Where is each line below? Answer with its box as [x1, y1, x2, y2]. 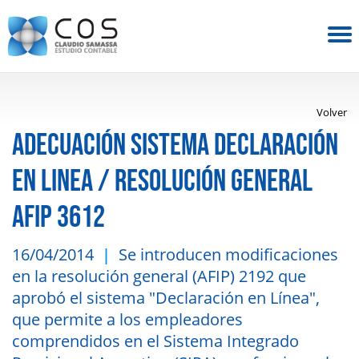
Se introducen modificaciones [119, 244, 338, 265]
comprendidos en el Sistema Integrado [12, 330, 299, 352]
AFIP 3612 [12, 200, 105, 236]
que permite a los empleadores [12, 309, 243, 330]
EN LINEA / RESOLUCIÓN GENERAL [12, 163, 313, 200]
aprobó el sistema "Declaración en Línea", [12, 287, 320, 309]
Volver [317, 105, 347, 119]
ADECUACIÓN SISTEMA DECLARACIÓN [12, 127, 338, 163]
